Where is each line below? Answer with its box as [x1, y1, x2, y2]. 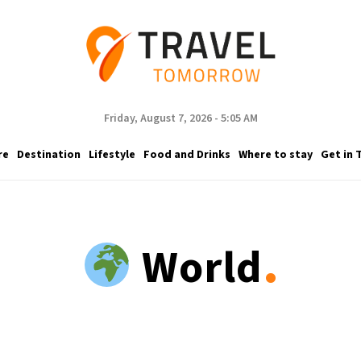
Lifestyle [88, 146, 135, 163]
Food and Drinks [143, 146, 230, 163]
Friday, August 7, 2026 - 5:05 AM [103, 110, 258, 127]
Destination [16, 146, 81, 163]
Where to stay [238, 146, 313, 163]
